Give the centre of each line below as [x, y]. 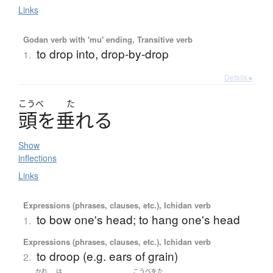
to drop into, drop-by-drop [102, 54]
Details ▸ [239, 77]
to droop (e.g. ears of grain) [107, 256]
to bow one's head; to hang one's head [138, 219]
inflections [37, 158]
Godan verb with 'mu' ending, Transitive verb [108, 40]
